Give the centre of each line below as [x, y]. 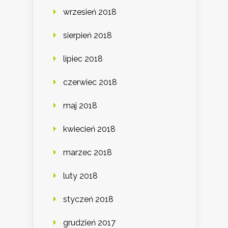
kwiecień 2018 [89, 129]
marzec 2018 [88, 153]
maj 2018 [80, 106]
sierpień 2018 [88, 36]
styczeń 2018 [88, 199]
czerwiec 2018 [90, 82]
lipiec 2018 [83, 59]
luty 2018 [80, 176]
